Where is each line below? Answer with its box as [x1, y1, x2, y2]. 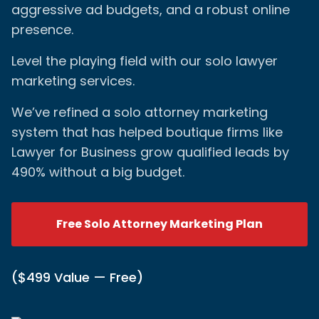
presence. [11, 21, 73, 38]
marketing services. [11, 72, 135, 90]
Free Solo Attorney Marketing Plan [56, 216, 263, 232]
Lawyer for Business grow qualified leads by [11, 143, 289, 161]
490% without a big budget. [11, 163, 184, 181]
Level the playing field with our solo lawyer [11, 52, 278, 70]
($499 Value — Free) [11, 268, 143, 286]
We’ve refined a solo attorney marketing [11, 103, 268, 121]
